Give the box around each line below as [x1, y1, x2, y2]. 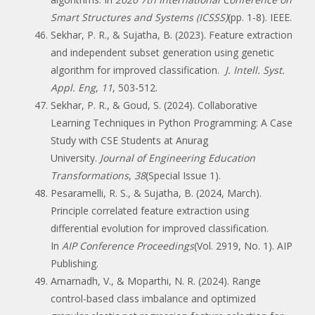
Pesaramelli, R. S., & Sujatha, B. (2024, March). [51, 186, 262, 200]
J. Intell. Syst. [222, 63, 285, 77]
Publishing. [51, 256, 98, 270]
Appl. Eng [51, 80, 96, 94]
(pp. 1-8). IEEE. [228, 10, 292, 24]
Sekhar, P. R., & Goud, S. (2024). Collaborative [51, 98, 257, 112]
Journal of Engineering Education [100, 150, 255, 165]
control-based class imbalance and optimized [51, 291, 256, 305]
